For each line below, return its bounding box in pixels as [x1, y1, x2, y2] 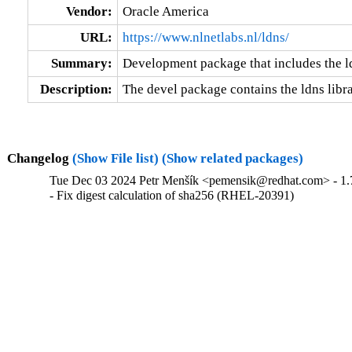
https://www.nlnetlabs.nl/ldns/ [122, 29, 289, 45]
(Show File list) [71, 150, 159, 166]
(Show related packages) [161, 150, 303, 166]
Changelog [6, 150, 72, 166]
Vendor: [65, 3, 112, 19]
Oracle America [122, 3, 209, 19]
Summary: [50, 55, 112, 71]
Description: [39, 81, 112, 97]
